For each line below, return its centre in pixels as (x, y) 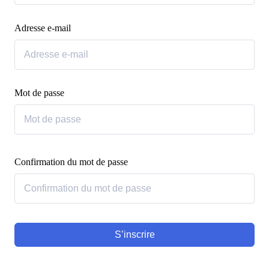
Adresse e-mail (43, 28)
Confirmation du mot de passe (71, 162)
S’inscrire (134, 234)
